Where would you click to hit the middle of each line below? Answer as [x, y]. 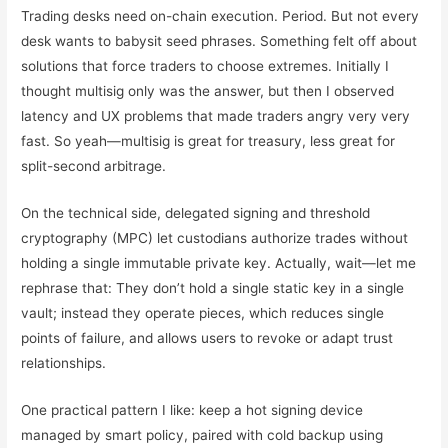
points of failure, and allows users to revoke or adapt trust [207, 338]
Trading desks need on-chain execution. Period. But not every [220, 16]
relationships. [64, 363]
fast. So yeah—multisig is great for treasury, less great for [208, 141]
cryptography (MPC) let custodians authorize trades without [215, 238]
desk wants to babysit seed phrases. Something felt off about [219, 41]
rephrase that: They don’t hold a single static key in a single [213, 288]
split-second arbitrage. [94, 166]
